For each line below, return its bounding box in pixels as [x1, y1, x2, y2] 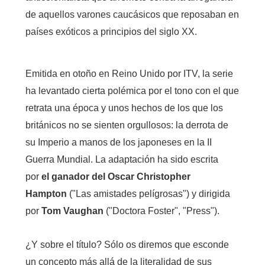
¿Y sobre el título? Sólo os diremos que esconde [25, 239, 229, 250]
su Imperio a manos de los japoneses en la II [25, 137, 212, 147]
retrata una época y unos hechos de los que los [25, 102, 223, 113]
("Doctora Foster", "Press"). [105, 205, 219, 216]
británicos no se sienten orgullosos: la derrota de [25, 119, 228, 130]
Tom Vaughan [41, 205, 106, 216]
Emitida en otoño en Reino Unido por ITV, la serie [25, 68, 233, 79]
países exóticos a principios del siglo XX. [25, 26, 197, 37]
